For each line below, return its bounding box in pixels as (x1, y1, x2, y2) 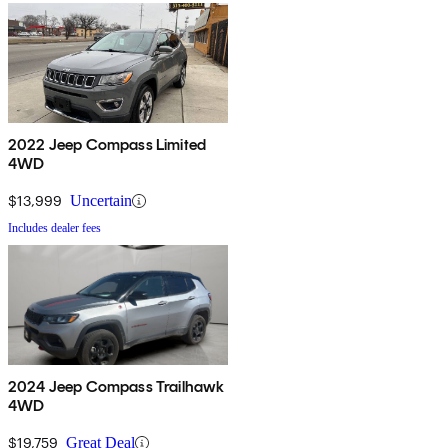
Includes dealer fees (8, 221, 101, 236)
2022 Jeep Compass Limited (8, 135, 206, 155)
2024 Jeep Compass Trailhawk (8, 377, 225, 397)
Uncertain (70, 192, 132, 210)
